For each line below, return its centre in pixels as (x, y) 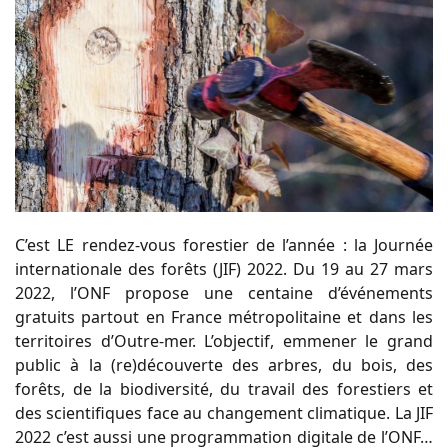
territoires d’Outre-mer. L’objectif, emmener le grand (224, 341)
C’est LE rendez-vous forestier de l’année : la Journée (224, 245)
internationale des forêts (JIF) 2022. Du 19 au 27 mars (224, 269)
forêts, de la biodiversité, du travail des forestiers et (224, 389)
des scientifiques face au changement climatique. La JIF (224, 413)
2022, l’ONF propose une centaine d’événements (224, 293)
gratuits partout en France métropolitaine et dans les (224, 317)
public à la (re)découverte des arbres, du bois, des (224, 365)
